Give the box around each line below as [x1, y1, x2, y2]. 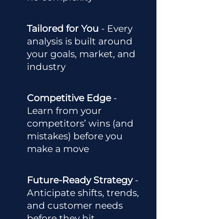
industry [27, 61, 66, 72]
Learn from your [27, 105, 102, 116]
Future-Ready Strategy [27, 175, 132, 186]
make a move [27, 143, 89, 154]
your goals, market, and [27, 48, 135, 60]
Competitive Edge [27, 92, 113, 104]
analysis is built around [27, 36, 132, 47]
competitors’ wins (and [27, 118, 133, 129]
